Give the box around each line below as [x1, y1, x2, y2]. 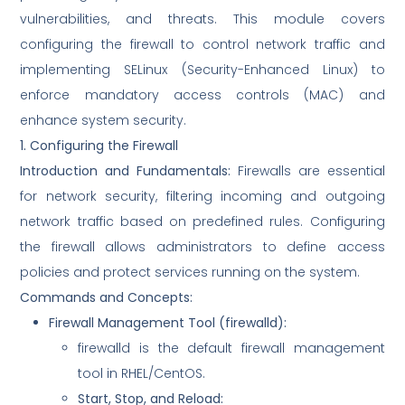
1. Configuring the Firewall [20, 137, 179, 155]
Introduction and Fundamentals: [20, 162, 231, 181]
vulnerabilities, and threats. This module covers [20, 10, 385, 29]
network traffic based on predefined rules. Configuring [20, 212, 385, 231]
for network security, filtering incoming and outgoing [20, 187, 385, 206]
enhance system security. [20, 111, 187, 130]
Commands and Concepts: [20, 288, 193, 307]
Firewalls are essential [231, 162, 385, 181]
